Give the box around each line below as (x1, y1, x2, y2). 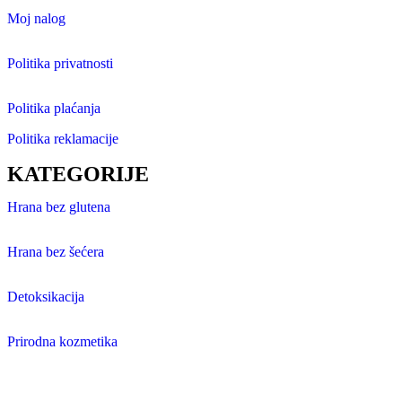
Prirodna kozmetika (7, 334, 118, 350)
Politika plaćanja (7, 100, 100, 117)
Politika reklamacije (7, 131, 118, 147)
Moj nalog (7, 11, 66, 27)
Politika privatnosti (7, 56, 113, 72)
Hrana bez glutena (7, 199, 110, 215)
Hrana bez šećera (7, 244, 104, 260)
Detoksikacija (7, 289, 84, 305)
